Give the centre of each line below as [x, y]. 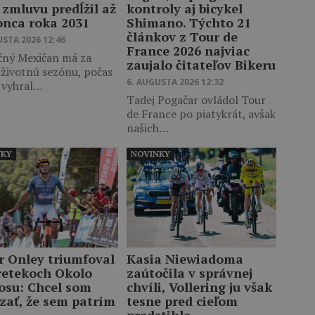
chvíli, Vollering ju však [199, 287]
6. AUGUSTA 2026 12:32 [175, 82]
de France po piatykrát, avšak [201, 114]
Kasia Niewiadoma [185, 258]
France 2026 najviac [188, 50]
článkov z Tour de [182, 36]
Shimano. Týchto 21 [188, 22]
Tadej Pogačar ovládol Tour [196, 99]
